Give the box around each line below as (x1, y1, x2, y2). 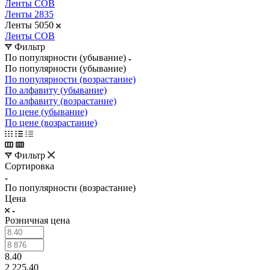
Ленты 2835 (5, 8, 54, 19)
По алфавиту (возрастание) (5, 95, 116, 106)
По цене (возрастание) (5, 117, 97, 128)
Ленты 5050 (5, 19, 54, 30)
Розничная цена (5, 215, 70, 225)
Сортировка (5, 160, 54, 171)
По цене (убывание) (5, 106, 87, 117)
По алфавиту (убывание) (5, 84, 107, 95)
